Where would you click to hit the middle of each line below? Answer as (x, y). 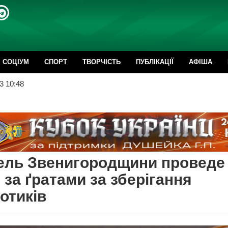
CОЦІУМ (16, 62)
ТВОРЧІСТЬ (102, 62)
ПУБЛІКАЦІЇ (155, 62)
